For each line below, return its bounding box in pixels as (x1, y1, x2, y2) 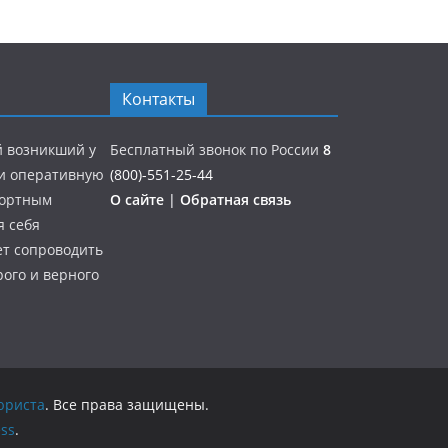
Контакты (122, 88, 195, 111)
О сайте (110, 190, 168, 210)
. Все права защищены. (45, 395, 209, 415)
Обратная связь (180, 190, 291, 210)
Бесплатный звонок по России (110, 140, 323, 160)
